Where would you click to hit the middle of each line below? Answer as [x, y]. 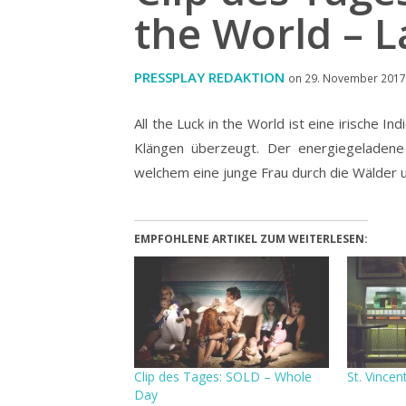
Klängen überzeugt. [201, 148]
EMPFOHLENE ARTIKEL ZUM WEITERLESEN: [251, 239]
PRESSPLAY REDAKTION [209, 77]
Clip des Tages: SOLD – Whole [223, 377]
